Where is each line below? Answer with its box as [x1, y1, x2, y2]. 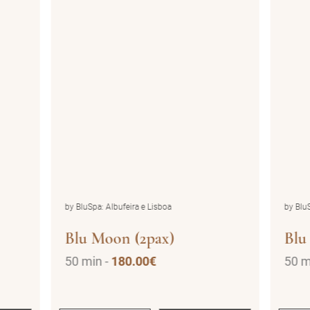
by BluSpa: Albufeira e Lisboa [64, 202, 172, 212]
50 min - [64, 254, 111, 268]
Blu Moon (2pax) [64, 228, 174, 248]
